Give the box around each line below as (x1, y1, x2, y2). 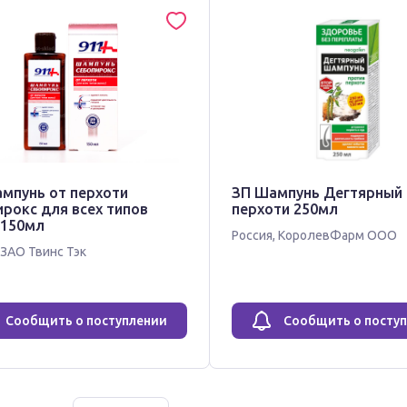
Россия (231, 228, 273, 243)
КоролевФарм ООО (277, 228, 397, 243)
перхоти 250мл (231, 201, 338, 217)
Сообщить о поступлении (5, 313, 168, 328)
